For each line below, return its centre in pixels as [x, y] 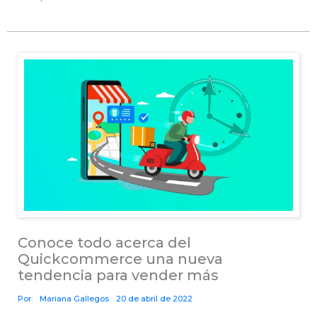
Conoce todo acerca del [104, 242]
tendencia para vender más [118, 275]
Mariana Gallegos [74, 298]
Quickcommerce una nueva [120, 259]
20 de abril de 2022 [154, 298]
